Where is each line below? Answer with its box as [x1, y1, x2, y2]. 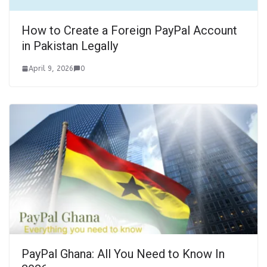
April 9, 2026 [29, 64, 73, 73]
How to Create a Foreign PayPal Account [21, 23, 237, 38]
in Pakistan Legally [21, 38, 118, 53]
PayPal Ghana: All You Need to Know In [21, 247, 225, 262]
